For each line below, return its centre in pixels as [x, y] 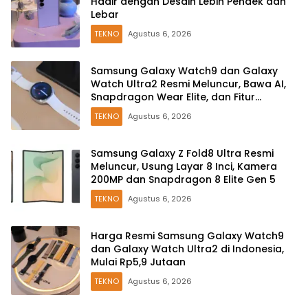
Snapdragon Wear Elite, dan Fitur [173, 97]
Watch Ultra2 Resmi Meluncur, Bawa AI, [188, 84]
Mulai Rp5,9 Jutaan [138, 262]
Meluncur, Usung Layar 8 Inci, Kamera [184, 167]
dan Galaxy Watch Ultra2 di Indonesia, [187, 249]
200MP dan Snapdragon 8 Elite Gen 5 [183, 180]
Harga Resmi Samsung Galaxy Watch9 [187, 236]
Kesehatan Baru [131, 110]
